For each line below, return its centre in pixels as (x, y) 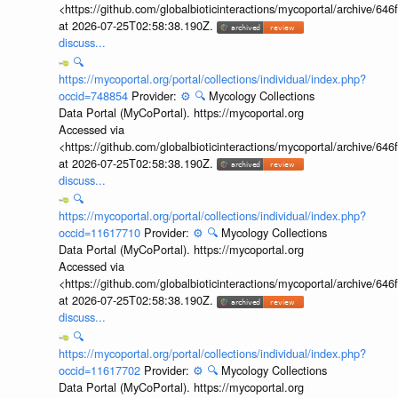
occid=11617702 (101, 370)
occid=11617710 (101, 233)
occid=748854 (95, 95)
